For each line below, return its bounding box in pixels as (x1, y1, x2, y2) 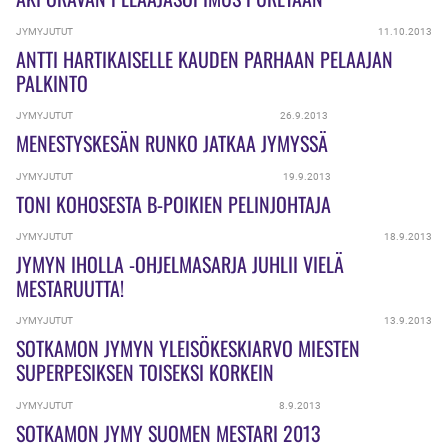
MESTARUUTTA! (16, 272, 124, 303)
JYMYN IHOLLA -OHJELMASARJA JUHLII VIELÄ (16, 248, 344, 279)
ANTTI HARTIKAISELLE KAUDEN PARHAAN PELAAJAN (16, 43, 393, 74)
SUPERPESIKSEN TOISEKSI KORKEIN (16, 357, 274, 388)
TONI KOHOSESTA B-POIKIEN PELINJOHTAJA (16, 188, 331, 219)
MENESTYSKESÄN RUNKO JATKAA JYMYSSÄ (16, 128, 328, 159)
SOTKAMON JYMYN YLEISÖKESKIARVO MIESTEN (16, 333, 360, 364)
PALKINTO (16, 67, 88, 98)
